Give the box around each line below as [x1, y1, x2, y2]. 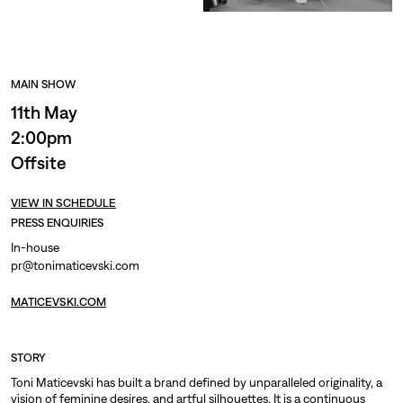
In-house [11, 240, 59, 255]
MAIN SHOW [11, 78, 76, 92]
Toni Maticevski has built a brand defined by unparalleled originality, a [11, 375, 382, 390]
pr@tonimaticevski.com [11, 258, 139, 273]
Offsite [11, 152, 67, 174]
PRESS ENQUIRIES [11, 217, 103, 230]
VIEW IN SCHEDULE [11, 196, 116, 210]
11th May [11, 102, 77, 123]
